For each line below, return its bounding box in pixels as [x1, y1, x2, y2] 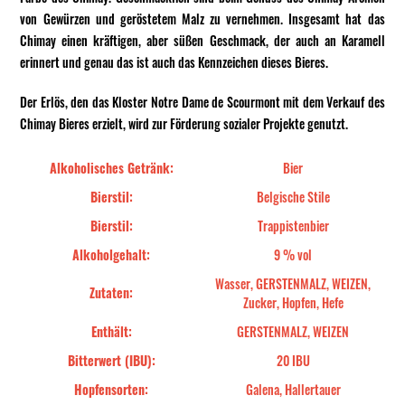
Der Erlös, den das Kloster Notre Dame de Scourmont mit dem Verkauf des [20, 92, 385, 111]
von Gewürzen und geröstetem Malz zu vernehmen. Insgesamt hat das [20, 9, 385, 28]
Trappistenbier [257, 216, 329, 235]
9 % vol [274, 245, 313, 264]
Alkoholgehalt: [72, 245, 151, 264]
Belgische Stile [256, 187, 330, 206]
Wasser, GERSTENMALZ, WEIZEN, [215, 274, 372, 293]
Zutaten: [89, 283, 134, 302]
